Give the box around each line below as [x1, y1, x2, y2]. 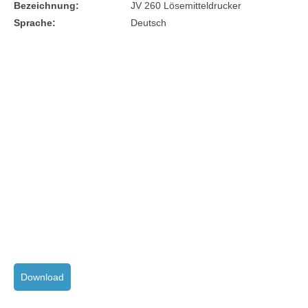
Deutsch [131, 16, 166, 28]
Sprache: [14, 16, 56, 28]
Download [21, 271, 64, 283]
